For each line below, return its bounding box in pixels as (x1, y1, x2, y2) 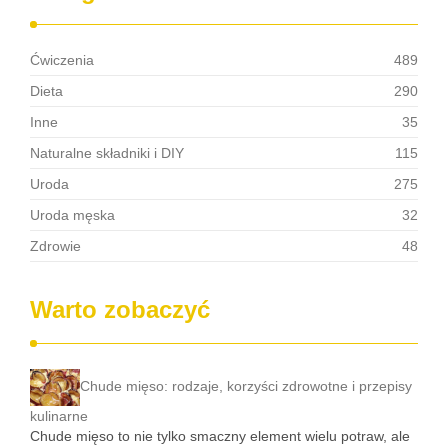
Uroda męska (30, 207, 115, 223)
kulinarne (30, 407, 88, 424)
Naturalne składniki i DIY (30, 145, 184, 161)
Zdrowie (30, 238, 81, 254)
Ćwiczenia (30, 52, 94, 68)
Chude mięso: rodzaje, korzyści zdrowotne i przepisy (80, 377, 412, 394)
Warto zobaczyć (30, 296, 210, 323)
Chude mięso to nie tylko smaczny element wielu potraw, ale (30, 427, 410, 444)
